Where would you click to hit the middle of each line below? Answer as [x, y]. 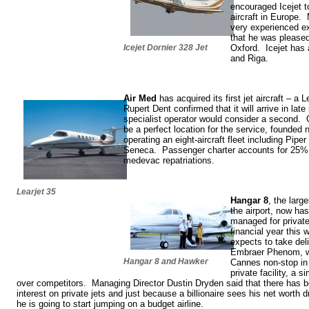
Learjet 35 [36, 191]
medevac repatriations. [169, 160]
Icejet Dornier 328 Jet [166, 47]
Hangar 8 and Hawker [166, 262]
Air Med [140, 98]
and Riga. [249, 58]
